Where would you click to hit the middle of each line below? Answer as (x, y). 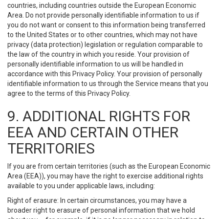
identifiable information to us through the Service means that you (108, 84)
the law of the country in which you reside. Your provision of (99, 54)
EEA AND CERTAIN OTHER (93, 132)
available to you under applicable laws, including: (81, 186)
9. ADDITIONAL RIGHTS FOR (99, 116)
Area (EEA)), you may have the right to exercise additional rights (105, 176)
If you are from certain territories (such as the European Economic (109, 166)
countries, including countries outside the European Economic (102, 5)
